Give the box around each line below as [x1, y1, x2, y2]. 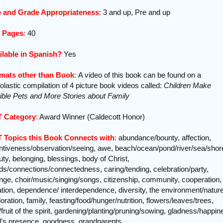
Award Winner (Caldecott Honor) [38, 112, 145, 121]
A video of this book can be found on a [76, 71, 201, 80]
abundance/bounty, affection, [118, 133, 211, 142]
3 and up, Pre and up [101, 8, 170, 17]
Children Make [164, 81, 211, 90]
